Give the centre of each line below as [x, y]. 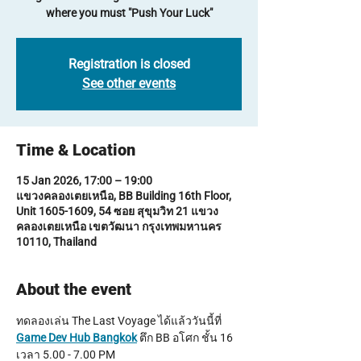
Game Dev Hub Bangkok [77, 338]
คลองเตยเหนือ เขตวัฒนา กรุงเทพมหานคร [119, 226]
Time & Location [76, 150]
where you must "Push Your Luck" [129, 13]
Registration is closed [129, 64]
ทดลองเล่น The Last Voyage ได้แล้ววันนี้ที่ [120, 321]
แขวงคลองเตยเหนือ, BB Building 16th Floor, [124, 196]
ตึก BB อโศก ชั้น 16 [186, 338]
